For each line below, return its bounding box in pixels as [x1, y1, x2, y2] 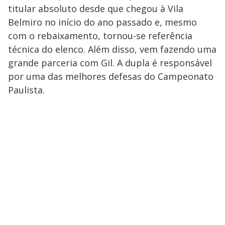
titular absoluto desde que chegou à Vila [8, 3, 183, 15]
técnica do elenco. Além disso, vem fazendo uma [8, 43, 216, 56]
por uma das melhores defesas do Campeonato [8, 70, 213, 83]
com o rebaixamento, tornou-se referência [8, 30, 192, 42]
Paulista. [8, 84, 45, 96]
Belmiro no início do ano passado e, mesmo [8, 16, 197, 29]
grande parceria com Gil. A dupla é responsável [8, 57, 212, 69]
